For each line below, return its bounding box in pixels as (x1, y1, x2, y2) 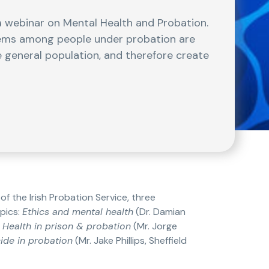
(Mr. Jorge (131, 219, 177, 232)
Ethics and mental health (22, 205, 133, 218)
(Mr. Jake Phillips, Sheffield (73, 234, 187, 247)
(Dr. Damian (133, 205, 186, 218)
